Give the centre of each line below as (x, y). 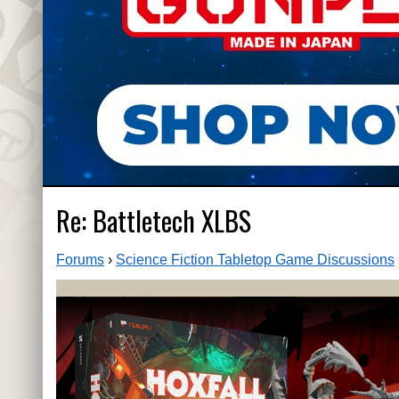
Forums (80, 260)
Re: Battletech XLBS (154, 221)
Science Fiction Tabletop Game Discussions (255, 260)
